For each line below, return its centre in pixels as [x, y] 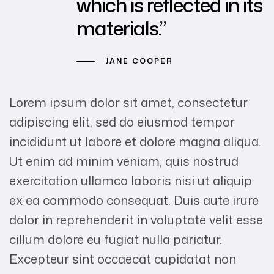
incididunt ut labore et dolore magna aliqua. [135, 142]
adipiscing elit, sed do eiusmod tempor [122, 122]
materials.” [121, 28]
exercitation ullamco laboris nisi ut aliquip [131, 181]
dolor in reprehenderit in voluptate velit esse [136, 220]
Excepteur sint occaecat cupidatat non [123, 259]
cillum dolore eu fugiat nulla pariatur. [116, 239]
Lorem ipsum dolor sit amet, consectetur [128, 102]
